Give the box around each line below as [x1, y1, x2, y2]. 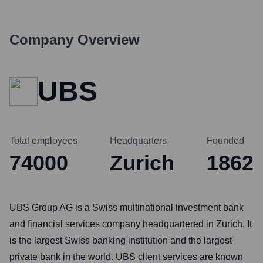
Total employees [9, 136, 77, 146]
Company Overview [9, 32, 140, 48]
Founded [207, 136, 244, 146]
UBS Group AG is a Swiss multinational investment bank [9, 203, 244, 213]
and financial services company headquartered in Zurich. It [9, 219, 252, 229]
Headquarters [110, 136, 167, 146]
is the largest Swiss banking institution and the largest [9, 235, 232, 245]
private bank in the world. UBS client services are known [9, 252, 243, 262]
